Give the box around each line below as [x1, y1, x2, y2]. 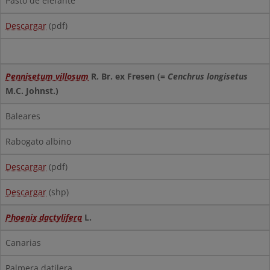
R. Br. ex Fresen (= [89, 71, 168, 82]
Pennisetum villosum [5, 71, 89, 82]
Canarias [5, 237, 41, 248]
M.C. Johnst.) [5, 85, 58, 96]
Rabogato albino [5, 136, 71, 147]
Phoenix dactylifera [5, 212, 82, 223]
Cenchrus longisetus [168, 71, 248, 82]
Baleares [5, 110, 40, 122]
